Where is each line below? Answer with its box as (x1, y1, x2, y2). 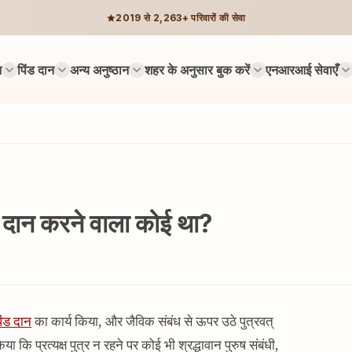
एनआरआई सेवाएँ (265, 61, 338, 78)
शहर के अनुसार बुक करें (144, 61, 250, 78)
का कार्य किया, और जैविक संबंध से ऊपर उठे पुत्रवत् (31, 313, 273, 331)
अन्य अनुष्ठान (69, 61, 129, 78)
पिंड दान (16, 61, 54, 78)
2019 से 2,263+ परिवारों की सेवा (115, 11, 246, 24)
